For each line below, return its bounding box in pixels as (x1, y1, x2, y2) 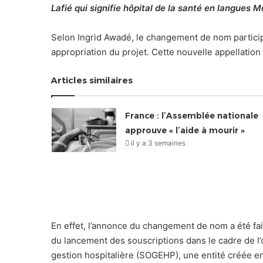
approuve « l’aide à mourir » (124, 124, 245, 136)
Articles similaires (51, 74, 133, 86)
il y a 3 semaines (130, 138, 186, 147)
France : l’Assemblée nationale (124, 110, 258, 121)
